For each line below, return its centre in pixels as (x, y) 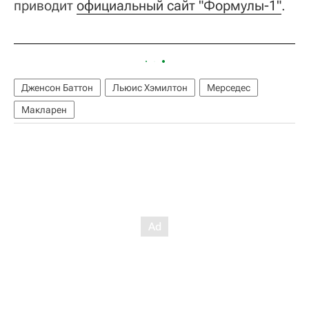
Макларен (44, 110)
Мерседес (229, 88)
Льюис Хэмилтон (150, 88)
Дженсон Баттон (57, 88)
